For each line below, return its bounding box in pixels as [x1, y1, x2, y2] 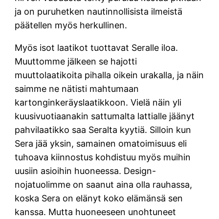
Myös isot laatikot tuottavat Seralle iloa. [15, 42, 178, 53]
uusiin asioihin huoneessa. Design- [15, 165, 156, 176]
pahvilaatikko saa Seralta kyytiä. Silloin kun [15, 124, 192, 135]
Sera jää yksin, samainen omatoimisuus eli [15, 138, 187, 149]
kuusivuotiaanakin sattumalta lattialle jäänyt [15, 110, 195, 121]
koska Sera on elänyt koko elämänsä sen [15, 193, 183, 203]
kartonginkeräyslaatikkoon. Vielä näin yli [15, 97, 182, 108]
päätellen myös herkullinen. [15, 20, 128, 30]
